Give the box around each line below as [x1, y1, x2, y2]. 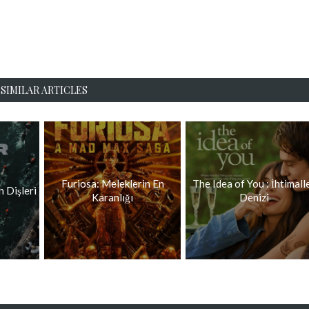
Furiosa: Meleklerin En [61, 177, 164, 190]
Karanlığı [92, 191, 133, 203]
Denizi [239, 191, 269, 203]
